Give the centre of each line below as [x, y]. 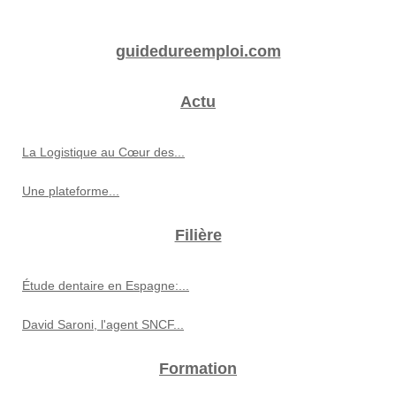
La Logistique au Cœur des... [103, 152]
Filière [198, 235]
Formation [198, 368]
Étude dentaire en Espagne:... [106, 285]
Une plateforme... [71, 190]
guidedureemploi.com [198, 51]
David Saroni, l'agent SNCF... [103, 324]
